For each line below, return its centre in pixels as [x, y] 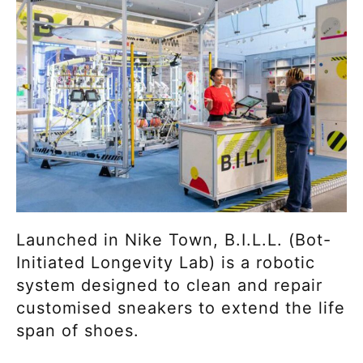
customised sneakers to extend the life [181, 307]
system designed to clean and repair [169, 285]
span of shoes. [81, 330]
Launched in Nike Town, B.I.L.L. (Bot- [174, 239]
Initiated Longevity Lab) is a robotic [166, 262]
